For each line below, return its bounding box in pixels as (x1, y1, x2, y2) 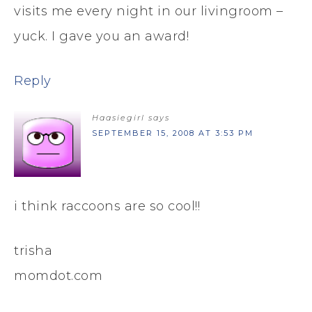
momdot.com (14, 267, 102, 283)
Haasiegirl (92, 112, 145, 123)
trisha (14, 242, 52, 258)
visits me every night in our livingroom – (14, 3, 283, 19)
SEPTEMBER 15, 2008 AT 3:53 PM (92, 127, 253, 138)
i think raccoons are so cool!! (14, 198, 200, 214)
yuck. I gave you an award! (14, 28, 189, 44)
